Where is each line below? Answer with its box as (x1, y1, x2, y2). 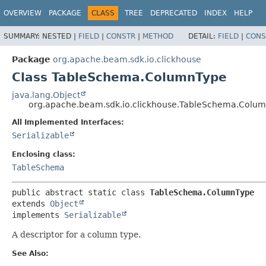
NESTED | (42, 31, 78, 40)
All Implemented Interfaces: (12, 118, 124, 126)
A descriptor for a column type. (12, 229, 141, 239)
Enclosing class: (12, 150, 75, 159)
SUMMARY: (4, 31, 42, 40)
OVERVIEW (4, 9, 42, 17)
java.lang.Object (12, 90, 80, 100)
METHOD (142, 31, 173, 40)
